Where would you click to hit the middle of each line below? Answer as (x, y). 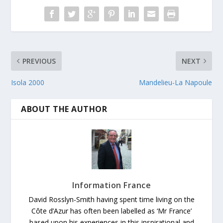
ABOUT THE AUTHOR (64, 109)
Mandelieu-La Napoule (175, 82)
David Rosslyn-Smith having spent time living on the (111, 199)
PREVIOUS (39, 61)
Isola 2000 (28, 82)
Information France (111, 185)
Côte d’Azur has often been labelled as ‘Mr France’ (111, 211)
